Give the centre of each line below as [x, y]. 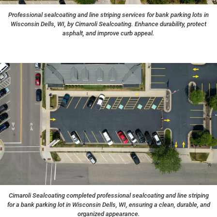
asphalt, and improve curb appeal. [108, 33]
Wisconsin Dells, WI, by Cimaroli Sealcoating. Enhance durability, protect [108, 24]
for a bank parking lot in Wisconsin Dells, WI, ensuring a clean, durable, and [108, 205]
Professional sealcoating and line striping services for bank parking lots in [108, 15]
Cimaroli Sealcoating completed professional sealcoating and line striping [108, 196]
